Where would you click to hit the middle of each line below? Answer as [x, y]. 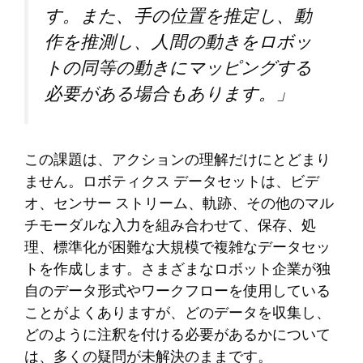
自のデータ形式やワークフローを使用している [177, 292]
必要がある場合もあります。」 [169, 94]
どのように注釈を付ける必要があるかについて [177, 336]
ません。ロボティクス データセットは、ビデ [172, 183]
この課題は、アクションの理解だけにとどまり [177, 161]
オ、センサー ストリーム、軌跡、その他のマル [179, 205]
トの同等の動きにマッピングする [178, 68]
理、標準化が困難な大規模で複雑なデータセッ [177, 248]
